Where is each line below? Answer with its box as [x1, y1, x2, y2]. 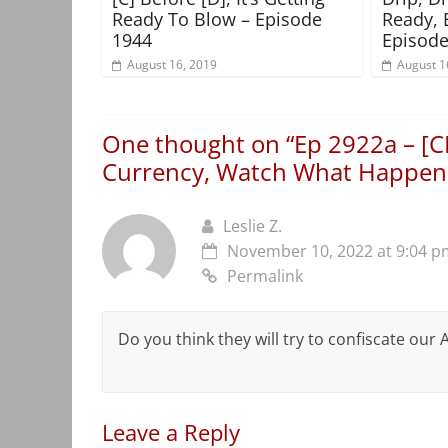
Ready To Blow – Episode [112, 7, 322, 32]
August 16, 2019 [127, 56, 217, 74]
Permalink [227, 265, 303, 288]
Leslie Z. [223, 215, 282, 238]
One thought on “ [102, 127, 294, 161]
